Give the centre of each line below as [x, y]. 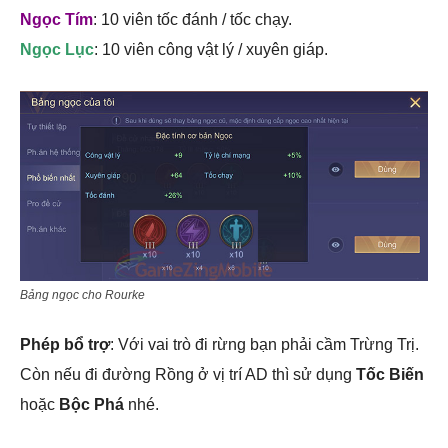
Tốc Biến [390, 374]
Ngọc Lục [57, 49]
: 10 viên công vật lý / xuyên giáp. [211, 49]
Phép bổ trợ [65, 344]
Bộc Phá [91, 404]
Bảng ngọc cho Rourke [82, 294]
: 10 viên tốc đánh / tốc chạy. [192, 19]
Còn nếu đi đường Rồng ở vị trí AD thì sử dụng [188, 374]
